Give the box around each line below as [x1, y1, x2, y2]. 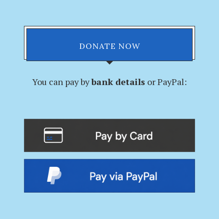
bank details [91, 76, 145, 88]
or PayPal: [145, 76, 187, 88]
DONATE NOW [79, 41, 140, 51]
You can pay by [32, 76, 91, 88]
